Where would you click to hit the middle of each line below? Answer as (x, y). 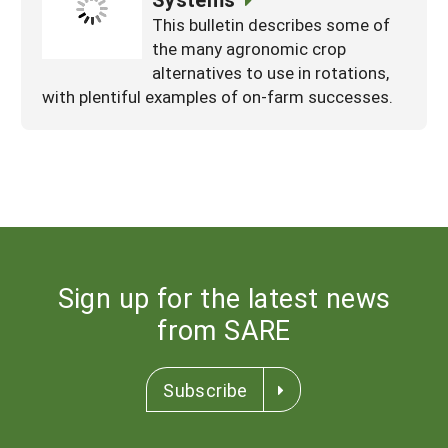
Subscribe (205, 389)
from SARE (224, 329)
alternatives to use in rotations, (270, 72)
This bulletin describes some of (271, 24)
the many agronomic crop (249, 48)
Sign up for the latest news (224, 297)
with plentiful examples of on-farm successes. (217, 96)
